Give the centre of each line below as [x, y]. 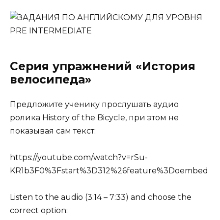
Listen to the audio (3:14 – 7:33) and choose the [101, 197]
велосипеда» [51, 79]
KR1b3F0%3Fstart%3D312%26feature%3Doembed [109, 171]
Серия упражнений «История [103, 66]
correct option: [39, 211]
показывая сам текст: [53, 131]
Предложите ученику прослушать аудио [94, 104]
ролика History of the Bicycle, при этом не [94, 117]
